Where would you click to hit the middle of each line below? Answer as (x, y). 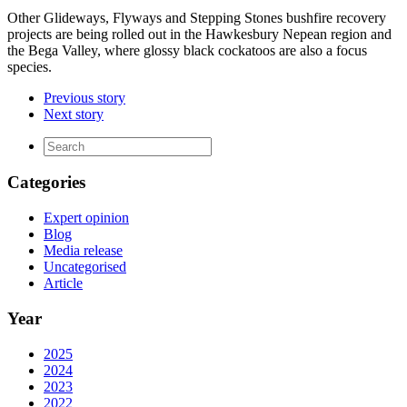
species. (30, 66)
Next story (74, 114)
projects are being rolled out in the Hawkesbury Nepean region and (199, 34)
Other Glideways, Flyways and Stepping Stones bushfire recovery (197, 17)
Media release (83, 251)
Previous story (84, 97)
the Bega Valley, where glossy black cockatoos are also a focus (187, 50)
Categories (46, 183)
